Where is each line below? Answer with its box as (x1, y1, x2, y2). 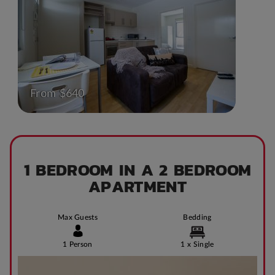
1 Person (63, 240, 93, 248)
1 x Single (180, 240, 214, 248)
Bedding (183, 213, 212, 221)
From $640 (30, 88, 85, 99)
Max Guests (57, 213, 98, 221)
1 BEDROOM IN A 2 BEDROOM (23, 157, 252, 182)
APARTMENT (88, 173, 187, 199)
